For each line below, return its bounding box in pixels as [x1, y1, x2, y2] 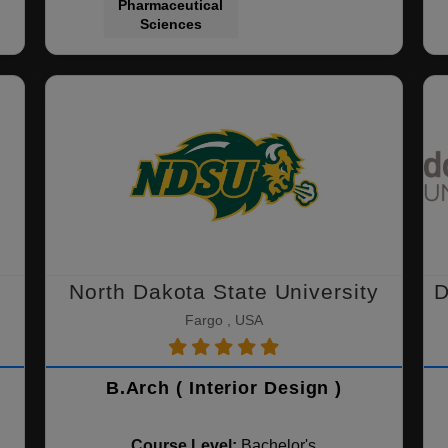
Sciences [139, 16, 202, 32]
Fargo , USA [184, 312, 263, 328]
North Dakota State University [69, 280, 379, 303]
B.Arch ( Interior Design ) [105, 378, 343, 398]
